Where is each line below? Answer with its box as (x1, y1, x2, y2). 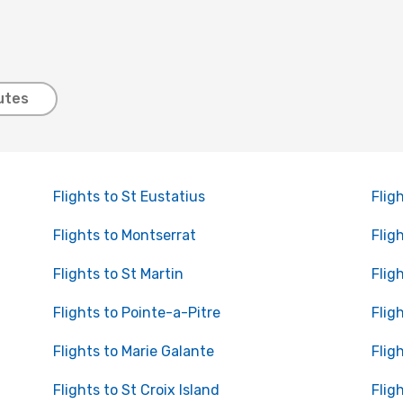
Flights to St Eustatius (52, 188, 205, 205)
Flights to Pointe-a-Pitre (52, 304, 220, 321)
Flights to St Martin (52, 265, 184, 282)
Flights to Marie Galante (52, 343, 214, 360)
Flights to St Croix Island (52, 381, 219, 399)
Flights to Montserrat (52, 227, 196, 244)
